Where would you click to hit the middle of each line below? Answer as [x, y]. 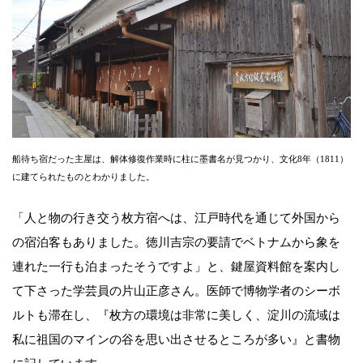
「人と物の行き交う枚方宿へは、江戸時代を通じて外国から [176, 218]
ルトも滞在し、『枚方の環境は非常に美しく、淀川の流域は [176, 316]
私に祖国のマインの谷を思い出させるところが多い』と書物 [176, 340]
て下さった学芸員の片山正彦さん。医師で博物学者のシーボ [176, 291]
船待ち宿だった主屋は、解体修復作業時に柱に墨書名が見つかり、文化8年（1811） [180, 159]
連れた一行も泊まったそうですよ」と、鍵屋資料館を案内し [176, 267]
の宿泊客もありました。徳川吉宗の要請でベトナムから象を [176, 243]
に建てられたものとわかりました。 [83, 177]
